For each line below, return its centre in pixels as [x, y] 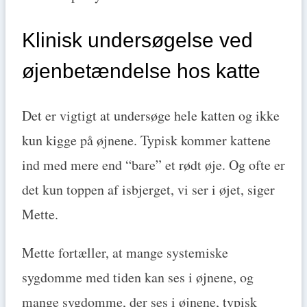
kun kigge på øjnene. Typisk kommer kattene [146, 140]
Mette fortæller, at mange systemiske [125, 252]
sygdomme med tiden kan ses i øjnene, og [138, 277]
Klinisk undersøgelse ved [137, 40]
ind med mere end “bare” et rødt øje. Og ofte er [153, 164]
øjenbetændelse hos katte [141, 71]
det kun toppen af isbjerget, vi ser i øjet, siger [148, 189]
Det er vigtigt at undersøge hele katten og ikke [151, 115]
